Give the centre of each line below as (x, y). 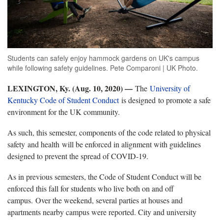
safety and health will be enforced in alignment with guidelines (104, 144)
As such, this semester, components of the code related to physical (109, 132)
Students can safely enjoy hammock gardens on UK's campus (103, 58)
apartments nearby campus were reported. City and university (102, 212)
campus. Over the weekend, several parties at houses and (95, 200)
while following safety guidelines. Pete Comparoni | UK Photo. (103, 68)
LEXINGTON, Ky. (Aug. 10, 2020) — (70, 88)
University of (170, 88)
